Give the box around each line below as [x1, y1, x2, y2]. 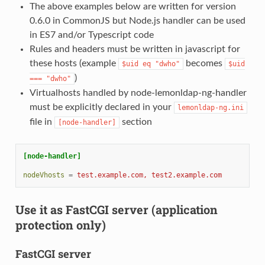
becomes [183, 58, 225, 68]
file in [29, 117, 54, 127]
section [119, 117, 152, 127]
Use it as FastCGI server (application [15, 201, 218, 217]
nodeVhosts [22, 170, 64, 179]
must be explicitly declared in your [29, 102, 174, 112]
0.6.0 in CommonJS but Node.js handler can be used [29, 15, 245, 25]
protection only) [15, 216, 106, 232]
